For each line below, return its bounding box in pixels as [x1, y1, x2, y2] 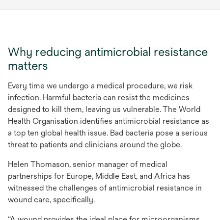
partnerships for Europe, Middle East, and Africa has [8, 171, 190, 181]
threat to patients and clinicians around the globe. [8, 139, 182, 149]
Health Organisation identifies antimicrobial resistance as [8, 116, 209, 126]
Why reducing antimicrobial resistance [8, 44, 208, 58]
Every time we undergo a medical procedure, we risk [8, 81, 193, 90]
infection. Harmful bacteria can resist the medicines [8, 92, 190, 102]
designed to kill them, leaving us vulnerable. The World [8, 104, 200, 114]
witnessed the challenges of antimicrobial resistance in [8, 183, 202, 192]
